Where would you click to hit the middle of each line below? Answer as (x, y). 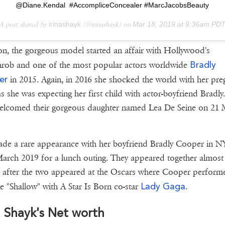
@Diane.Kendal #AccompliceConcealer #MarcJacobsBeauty (113, 5)
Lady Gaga (163, 186)
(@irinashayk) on (107, 25)
